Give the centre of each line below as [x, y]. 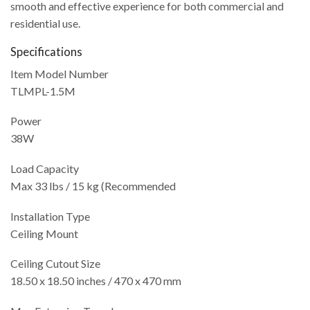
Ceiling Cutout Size [55, 264]
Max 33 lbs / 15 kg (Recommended [93, 186]
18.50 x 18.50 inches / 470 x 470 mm [96, 281]
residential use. [45, 24]
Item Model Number [60, 73]
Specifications [46, 52]
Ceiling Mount [44, 233]
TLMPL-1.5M [43, 91]
